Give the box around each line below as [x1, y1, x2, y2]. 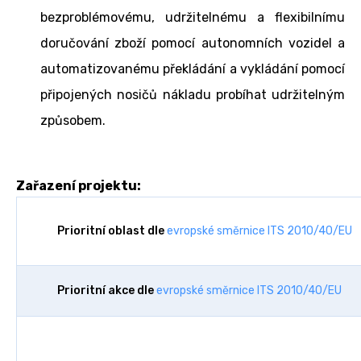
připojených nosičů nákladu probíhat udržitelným [40, 86, 345, 102]
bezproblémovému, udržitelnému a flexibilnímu [40, 9, 345, 25]
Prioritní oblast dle [57, 223, 167, 238]
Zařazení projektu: [16, 177, 141, 193]
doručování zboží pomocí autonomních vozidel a [40, 35, 345, 51]
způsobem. [40, 112, 106, 128]
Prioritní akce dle [57, 283, 156, 297]
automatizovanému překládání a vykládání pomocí [40, 60, 345, 77]
